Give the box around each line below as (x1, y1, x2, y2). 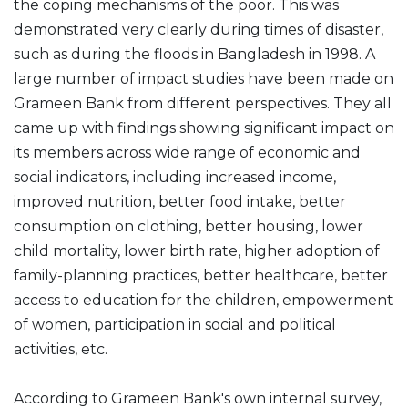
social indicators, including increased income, (14, 168, 336, 186)
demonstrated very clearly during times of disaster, (14, 21, 383, 38)
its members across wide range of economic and (14, 144, 361, 161)
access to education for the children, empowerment (14, 291, 393, 309)
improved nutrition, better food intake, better (14, 193, 346, 210)
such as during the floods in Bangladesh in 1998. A (14, 46, 375, 63)
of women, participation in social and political (14, 316, 336, 333)
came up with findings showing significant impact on (14, 119, 394, 137)
